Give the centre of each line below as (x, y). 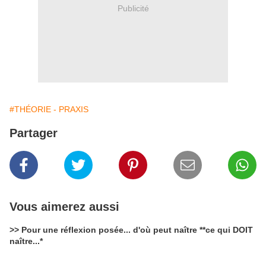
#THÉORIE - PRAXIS (49, 109)
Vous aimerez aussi (64, 207)
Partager (34, 133)
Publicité (133, 8)
